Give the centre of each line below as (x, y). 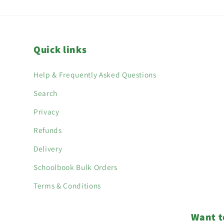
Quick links (60, 49)
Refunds (48, 130)
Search (45, 93)
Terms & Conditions (67, 185)
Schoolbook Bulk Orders (75, 167)
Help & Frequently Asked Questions (95, 74)
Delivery (48, 148)
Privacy (46, 111)
